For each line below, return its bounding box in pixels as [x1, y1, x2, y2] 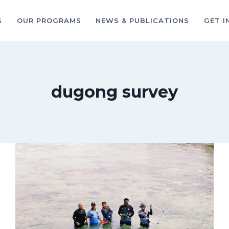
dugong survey [51, 82, 178, 102]
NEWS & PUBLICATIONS [96, 16, 190, 25]
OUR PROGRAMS [16, 16, 81, 25]
